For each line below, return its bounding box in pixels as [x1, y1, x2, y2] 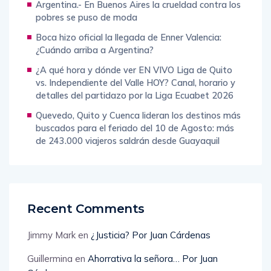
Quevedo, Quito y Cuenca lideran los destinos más [36, 109, 241, 122]
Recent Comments [27, 201, 145, 217]
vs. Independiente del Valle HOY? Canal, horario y [36, 77, 235, 89]
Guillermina [27, 253, 73, 265]
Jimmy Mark [27, 229, 76, 241]
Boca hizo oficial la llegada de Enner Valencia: [36, 31, 221, 44]
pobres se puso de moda [36, 11, 137, 24]
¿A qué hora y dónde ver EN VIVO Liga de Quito [36, 64, 232, 76]
